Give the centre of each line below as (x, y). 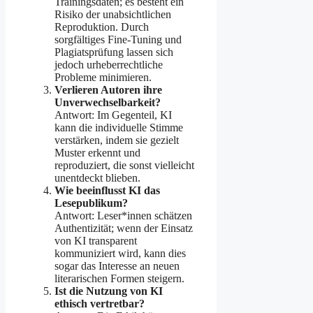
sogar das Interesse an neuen (117, 266)
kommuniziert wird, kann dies (120, 254)
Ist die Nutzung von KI (109, 291)
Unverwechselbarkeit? (108, 103)
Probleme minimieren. (103, 78)
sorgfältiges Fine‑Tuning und (118, 40)
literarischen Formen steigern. (119, 279)
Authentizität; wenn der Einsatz (124, 228)
